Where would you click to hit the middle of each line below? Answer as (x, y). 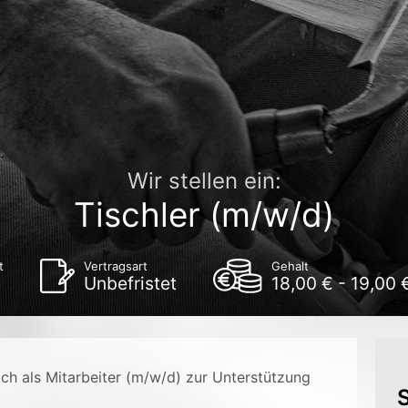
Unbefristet (130, 283)
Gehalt (291, 266)
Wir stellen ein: (204, 181)
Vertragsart (115, 266)
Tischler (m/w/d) (204, 214)
